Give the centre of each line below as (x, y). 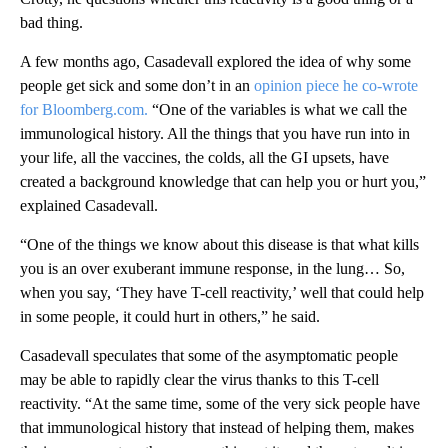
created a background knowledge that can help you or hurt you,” (223, 182)
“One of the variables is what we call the (277, 110)
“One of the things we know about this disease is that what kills (219, 245)
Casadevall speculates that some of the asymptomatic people (209, 356)
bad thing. (51, 23)
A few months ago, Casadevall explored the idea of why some (215, 62)
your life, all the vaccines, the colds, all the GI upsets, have (204, 158)
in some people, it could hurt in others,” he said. (170, 317)
